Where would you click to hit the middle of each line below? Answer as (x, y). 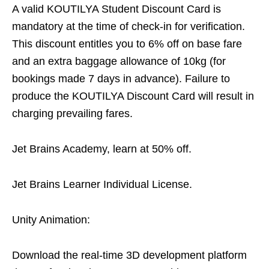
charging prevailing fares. (72, 113)
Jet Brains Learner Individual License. (102, 184)
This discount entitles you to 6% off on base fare (127, 44)
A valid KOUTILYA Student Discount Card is (116, 9)
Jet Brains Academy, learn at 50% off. (102, 149)
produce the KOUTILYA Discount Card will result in (133, 96)
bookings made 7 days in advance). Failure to (121, 79)
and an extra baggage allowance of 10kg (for (119, 61)
